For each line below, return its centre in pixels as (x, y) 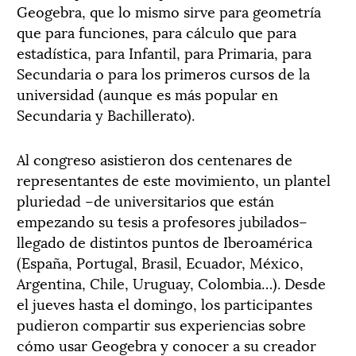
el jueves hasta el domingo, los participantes (164, 303)
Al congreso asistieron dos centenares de (155, 159)
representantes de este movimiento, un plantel (174, 179)
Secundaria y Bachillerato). (106, 114)
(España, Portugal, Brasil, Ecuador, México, (160, 262)
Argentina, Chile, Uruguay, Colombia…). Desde (171, 282)
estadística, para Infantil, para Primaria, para (164, 52)
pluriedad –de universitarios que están (145, 200)
